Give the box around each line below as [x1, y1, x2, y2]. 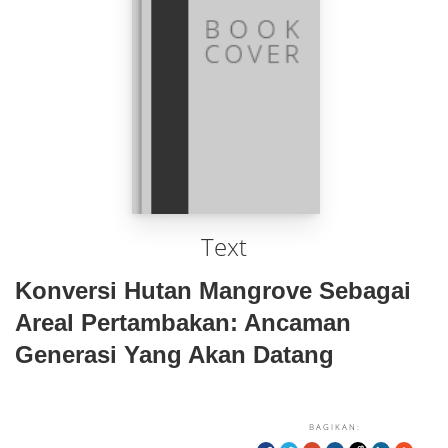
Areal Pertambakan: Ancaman [15, 309, 351, 336]
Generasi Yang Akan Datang [15, 341, 334, 368]
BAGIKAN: [309, 421, 361, 432]
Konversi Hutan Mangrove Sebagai [15, 277, 411, 304]
